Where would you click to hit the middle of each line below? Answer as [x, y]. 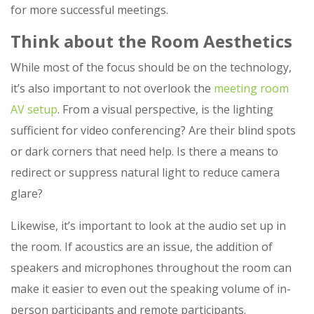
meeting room [251, 89]
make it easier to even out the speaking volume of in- [151, 289]
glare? [27, 194]
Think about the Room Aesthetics [151, 41]
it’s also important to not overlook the [112, 89]
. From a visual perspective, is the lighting [165, 110]
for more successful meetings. [89, 10]
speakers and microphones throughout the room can [151, 268]
